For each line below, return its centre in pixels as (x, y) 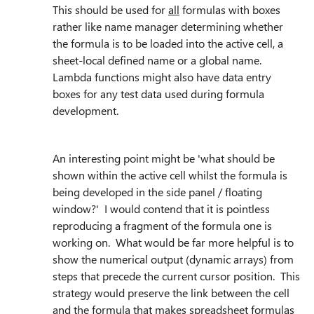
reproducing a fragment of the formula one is (162, 226)
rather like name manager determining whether (168, 27)
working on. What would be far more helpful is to (173, 243)
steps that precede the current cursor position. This (176, 276)
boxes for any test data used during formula (158, 94)
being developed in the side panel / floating (157, 192)
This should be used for (110, 10)
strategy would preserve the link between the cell (171, 293)
